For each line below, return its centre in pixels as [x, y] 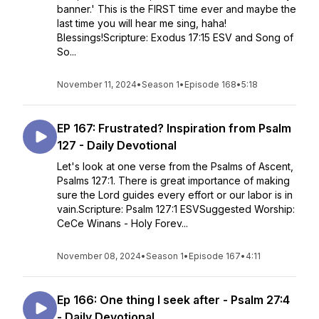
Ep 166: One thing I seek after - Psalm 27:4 [173, 300]
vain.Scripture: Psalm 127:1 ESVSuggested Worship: [176, 209]
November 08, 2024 [99, 256]
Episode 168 [210, 84]
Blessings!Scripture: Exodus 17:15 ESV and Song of [175, 37]
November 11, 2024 [97, 84]
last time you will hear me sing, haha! [142, 23]
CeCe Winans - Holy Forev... [122, 223]
